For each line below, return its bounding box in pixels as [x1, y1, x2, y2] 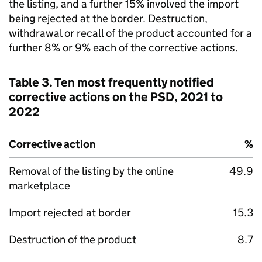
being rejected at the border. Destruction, [9, 12, 208, 25]
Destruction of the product [9, 233, 136, 246]
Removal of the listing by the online [9, 164, 174, 178]
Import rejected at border [9, 206, 131, 219]
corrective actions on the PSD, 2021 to [9, 89, 223, 105]
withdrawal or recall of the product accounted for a [9, 26, 252, 40]
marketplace [9, 179, 70, 192]
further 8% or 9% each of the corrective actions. [9, 41, 238, 54]
